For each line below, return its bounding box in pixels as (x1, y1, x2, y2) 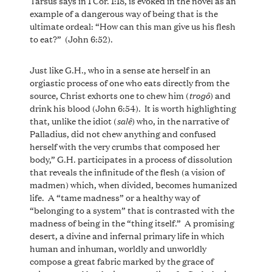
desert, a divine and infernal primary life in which (29, 228, 225, 242)
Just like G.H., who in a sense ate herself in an (29, 63, 211, 76)
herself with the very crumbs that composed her (29, 139, 220, 152)
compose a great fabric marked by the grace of (29, 254, 214, 267)
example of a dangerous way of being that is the (29, 6, 218, 19)
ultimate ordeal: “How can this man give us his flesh (29, 19, 236, 32)
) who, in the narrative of (131, 114, 229, 127)
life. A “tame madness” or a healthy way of (29, 190, 200, 203)
